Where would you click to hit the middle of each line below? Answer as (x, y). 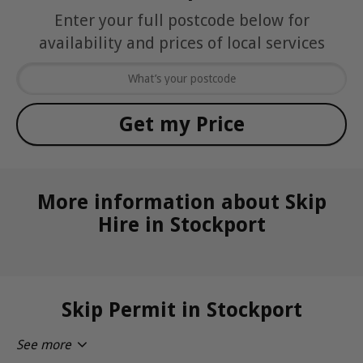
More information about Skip (181, 202)
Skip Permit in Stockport (181, 310)
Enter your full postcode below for (181, 20)
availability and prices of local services (181, 43)
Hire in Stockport (181, 224)
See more (44, 344)
